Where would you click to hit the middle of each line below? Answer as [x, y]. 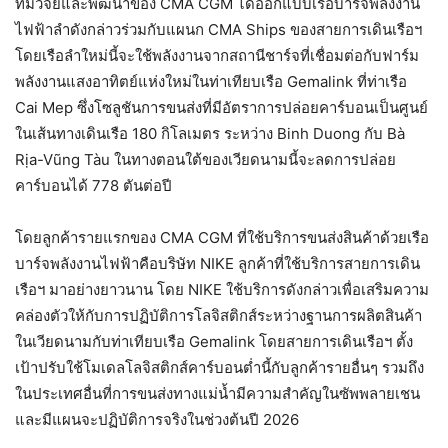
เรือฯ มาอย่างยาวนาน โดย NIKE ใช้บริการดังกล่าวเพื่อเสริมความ [222, 289]
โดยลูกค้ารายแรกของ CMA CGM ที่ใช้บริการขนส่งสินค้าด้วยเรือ [222, 237]
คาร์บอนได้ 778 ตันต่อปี [93, 185]
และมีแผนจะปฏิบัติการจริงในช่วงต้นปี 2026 [157, 419]
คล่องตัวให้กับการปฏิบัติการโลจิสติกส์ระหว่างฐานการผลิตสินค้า [218, 315]
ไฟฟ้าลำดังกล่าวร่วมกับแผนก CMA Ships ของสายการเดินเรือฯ [218, 29]
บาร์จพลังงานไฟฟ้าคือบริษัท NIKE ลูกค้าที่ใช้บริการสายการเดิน [217, 263]
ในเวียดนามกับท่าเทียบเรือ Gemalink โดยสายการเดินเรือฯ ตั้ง [214, 341]
